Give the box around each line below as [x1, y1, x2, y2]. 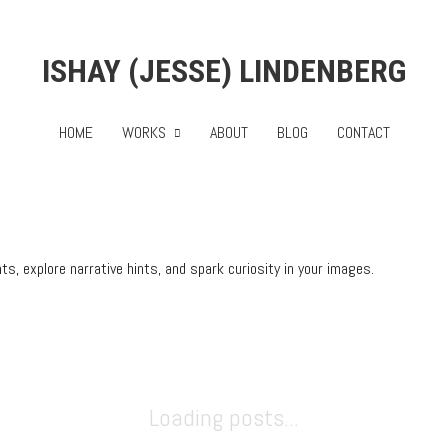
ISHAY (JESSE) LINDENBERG [42, 52, 406, 90]
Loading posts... [149, 402, 299, 433]
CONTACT [336, 122, 390, 143]
